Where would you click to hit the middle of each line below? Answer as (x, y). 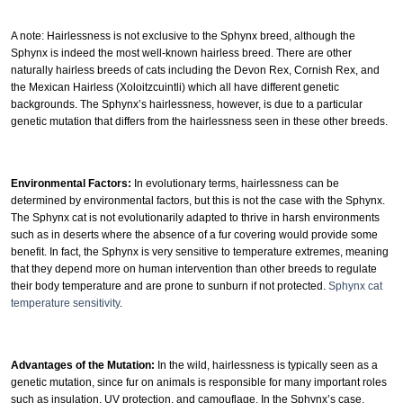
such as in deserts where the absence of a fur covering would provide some (194, 234)
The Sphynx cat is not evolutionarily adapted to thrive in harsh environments (195, 217)
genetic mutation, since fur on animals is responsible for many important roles (199, 382)
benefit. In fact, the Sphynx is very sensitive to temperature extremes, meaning (200, 251)
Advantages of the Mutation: (83, 365)
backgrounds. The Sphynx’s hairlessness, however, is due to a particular (187, 104)
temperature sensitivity (65, 303)
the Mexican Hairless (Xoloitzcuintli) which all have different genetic (175, 87)
